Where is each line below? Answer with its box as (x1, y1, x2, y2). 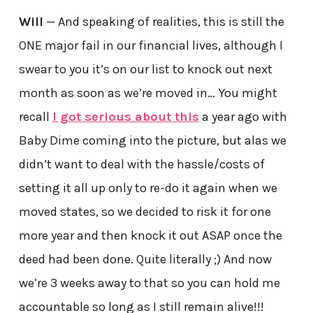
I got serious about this (52, 108, 199, 124)
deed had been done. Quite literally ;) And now (18, 251, 272, 267)
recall (18, 108, 52, 124)
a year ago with (198, 108, 287, 124)
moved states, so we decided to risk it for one (18, 203, 271, 219)
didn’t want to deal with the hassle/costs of (18, 156, 265, 172)
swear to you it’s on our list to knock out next (18, 61, 272, 77)
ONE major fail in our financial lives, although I (18, 37, 283, 53)
